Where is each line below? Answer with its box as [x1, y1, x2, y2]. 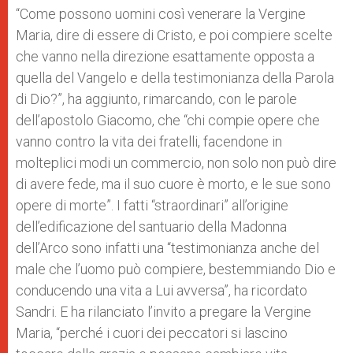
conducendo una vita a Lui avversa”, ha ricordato [16, 282, 307, 299]
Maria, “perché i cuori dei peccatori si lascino [16, 325, 288, 341]
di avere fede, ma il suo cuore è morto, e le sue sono [16, 176, 331, 192]
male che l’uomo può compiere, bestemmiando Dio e [16, 261, 336, 277]
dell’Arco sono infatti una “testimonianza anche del [16, 240, 319, 256]
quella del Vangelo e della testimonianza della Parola [16, 69, 334, 86]
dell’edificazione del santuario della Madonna [16, 218, 287, 235]
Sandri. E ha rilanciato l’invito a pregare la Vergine [16, 303, 311, 320]
